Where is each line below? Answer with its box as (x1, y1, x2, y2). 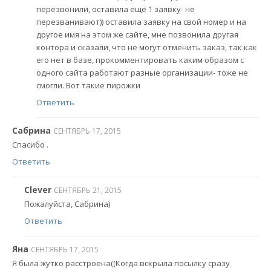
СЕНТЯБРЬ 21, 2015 (54, 184, 122, 195)
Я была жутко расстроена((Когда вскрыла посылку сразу (12, 258, 230, 269)
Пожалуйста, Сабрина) (24, 198, 110, 210)
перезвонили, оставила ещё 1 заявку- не (36, 4, 195, 15)
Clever (24, 183, 51, 195)
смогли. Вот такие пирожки (36, 80, 140, 91)
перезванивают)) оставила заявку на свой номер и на (36, 16, 246, 28)
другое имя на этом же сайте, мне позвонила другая (36, 29, 238, 41)
